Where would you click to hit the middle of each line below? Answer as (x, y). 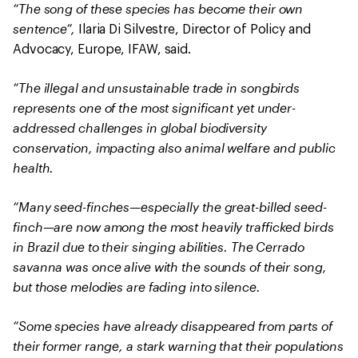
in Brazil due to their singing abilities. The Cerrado (159, 247)
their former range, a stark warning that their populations (179, 346)
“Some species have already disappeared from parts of (173, 326)
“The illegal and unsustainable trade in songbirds (157, 88)
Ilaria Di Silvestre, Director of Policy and (194, 30)
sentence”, (46, 28)
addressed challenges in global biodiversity (140, 127)
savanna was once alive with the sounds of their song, (170, 267)
